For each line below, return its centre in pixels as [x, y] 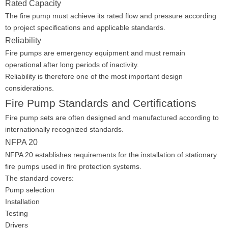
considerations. [30, 88]
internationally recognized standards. [64, 129]
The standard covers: [39, 178]
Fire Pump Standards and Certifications [101, 103]
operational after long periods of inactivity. [72, 65]
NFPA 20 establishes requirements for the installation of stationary [111, 155]
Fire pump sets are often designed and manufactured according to [112, 118]
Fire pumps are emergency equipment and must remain [95, 53]
